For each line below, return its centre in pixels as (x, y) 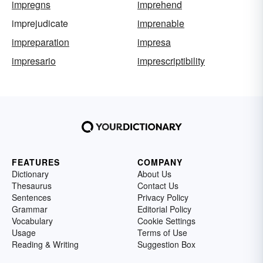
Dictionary (30, 174)
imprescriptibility (171, 61)
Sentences (31, 198)
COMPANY (160, 162)
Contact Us (158, 186)
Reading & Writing (45, 245)
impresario (34, 61)
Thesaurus (32, 186)
